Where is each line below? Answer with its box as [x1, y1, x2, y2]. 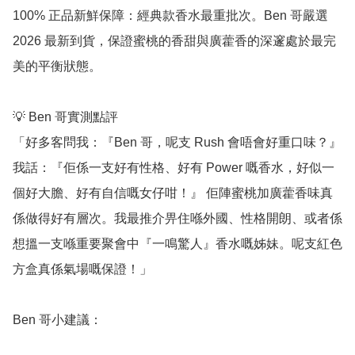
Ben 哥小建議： [13, 313, 102, 327]
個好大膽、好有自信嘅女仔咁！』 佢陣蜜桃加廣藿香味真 [13, 186, 333, 200]
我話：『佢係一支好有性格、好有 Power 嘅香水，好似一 [13, 161, 334, 175]
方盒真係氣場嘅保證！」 [13, 262, 152, 277]
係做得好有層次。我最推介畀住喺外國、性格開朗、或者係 [13, 212, 342, 226]
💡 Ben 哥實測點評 [13, 110, 118, 124]
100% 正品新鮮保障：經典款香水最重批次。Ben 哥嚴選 [13, 9, 328, 23]
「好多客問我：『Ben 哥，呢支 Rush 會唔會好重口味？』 [13, 136, 342, 150]
